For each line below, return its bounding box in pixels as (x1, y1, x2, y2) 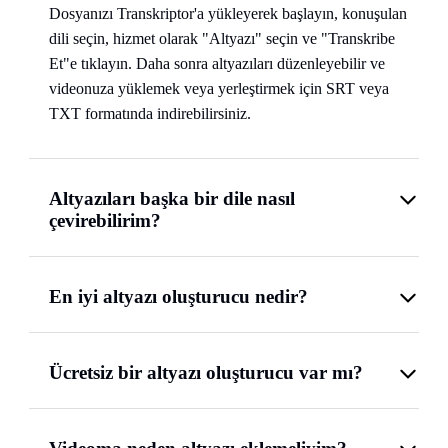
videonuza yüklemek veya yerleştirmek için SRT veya (49, 80, 389, 98)
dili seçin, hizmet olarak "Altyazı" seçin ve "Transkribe (49, 30, 395, 48)
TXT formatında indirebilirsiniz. (49, 105, 251, 123)
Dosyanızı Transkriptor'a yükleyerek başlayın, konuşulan (49, 5, 407, 23)
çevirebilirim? (49, 210, 161, 232)
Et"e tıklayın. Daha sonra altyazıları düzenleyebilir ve (49, 55, 385, 73)
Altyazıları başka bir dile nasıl (49, 188, 295, 210)
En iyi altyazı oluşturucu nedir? (49, 286, 308, 308)
